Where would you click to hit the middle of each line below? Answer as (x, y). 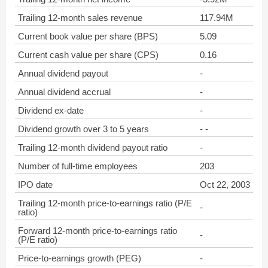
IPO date (35, 185)
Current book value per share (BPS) (88, 36)
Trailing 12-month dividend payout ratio (93, 147)
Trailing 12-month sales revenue (80, 18)
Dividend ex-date (51, 110)
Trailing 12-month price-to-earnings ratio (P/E (105, 203)
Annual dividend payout (63, 73)
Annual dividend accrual (64, 92)
